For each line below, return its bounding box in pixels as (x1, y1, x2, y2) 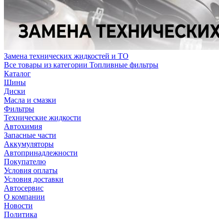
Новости (4, 201, 33, 210)
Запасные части (4, 131, 56, 140)
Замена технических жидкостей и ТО (4, 52, 129, 61)
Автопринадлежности (4, 149, 78, 157)
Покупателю (4, 157, 46, 166)
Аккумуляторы (4, 140, 54, 149)
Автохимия (4, 122, 42, 131)
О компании (4, 193, 45, 201)
